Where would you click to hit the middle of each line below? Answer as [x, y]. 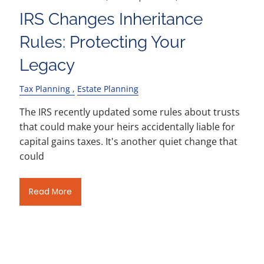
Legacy [47, 65]
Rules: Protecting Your [103, 42]
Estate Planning [108, 88]
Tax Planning [45, 88]
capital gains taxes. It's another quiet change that [129, 141]
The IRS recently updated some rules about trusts [130, 112]
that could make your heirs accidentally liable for [128, 126]
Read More [50, 192]
